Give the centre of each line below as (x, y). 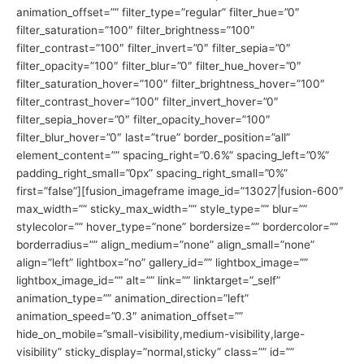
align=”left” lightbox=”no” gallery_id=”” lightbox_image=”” (162, 263)
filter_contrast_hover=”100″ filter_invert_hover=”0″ (147, 102)
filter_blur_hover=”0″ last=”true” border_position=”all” (153, 138)
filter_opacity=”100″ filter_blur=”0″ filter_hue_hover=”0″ (159, 66)
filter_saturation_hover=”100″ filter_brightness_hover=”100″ (171, 84)
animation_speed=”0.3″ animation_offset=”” (130, 316)
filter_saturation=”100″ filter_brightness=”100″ (136, 30)
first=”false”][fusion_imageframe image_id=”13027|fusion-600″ (180, 191)
